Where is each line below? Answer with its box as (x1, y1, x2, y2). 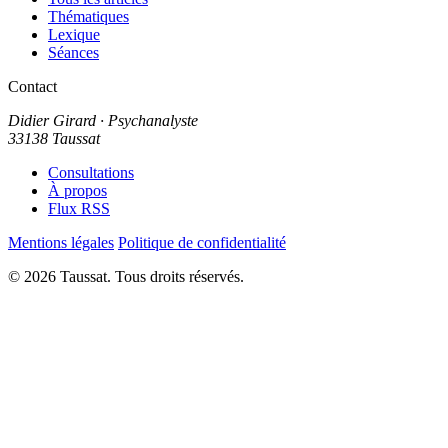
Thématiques (48, 7, 129, 25)
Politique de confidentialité (118, 233, 286, 251)
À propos (48, 181, 107, 199)
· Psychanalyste (96, 111, 198, 129)
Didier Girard (8, 111, 96, 129)
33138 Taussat (8, 129, 100, 147)
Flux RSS (48, 199, 110, 217)
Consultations (48, 163, 134, 181)
